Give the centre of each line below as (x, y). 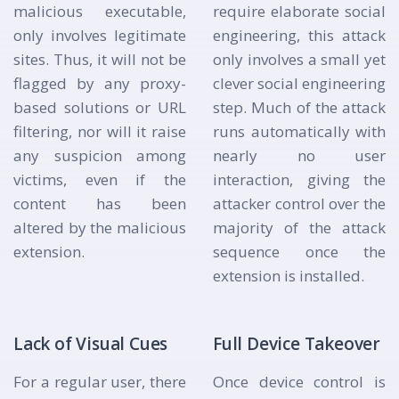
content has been (100, 204)
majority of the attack (299, 228)
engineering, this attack (299, 36)
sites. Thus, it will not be (100, 60)
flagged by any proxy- (100, 84)
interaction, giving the (299, 180)
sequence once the (299, 252)
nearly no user (299, 156)
